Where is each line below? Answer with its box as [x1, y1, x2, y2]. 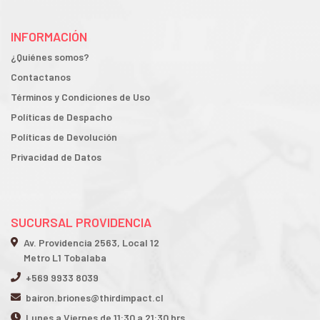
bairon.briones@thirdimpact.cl [26, 291, 164, 304]
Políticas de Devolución [11, 131, 117, 144]
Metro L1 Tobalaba [24, 251, 106, 264]
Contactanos [11, 71, 71, 84]
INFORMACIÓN [11, 29, 87, 45]
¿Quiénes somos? [11, 51, 89, 64]
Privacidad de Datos [11, 151, 101, 164]
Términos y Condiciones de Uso [11, 91, 150, 104]
